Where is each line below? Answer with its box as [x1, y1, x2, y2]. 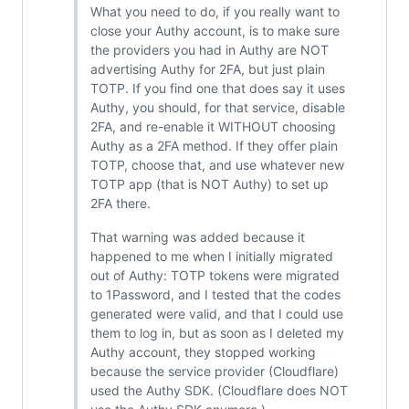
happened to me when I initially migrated [89, 248, 333, 265]
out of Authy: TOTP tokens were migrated [89, 267, 340, 284]
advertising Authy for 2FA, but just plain [89, 61, 325, 78]
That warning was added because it [89, 229, 305, 246]
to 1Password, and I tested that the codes [89, 287, 341, 303]
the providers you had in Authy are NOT [89, 42, 329, 58]
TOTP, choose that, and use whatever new [89, 157, 344, 173]
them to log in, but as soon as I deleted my [89, 325, 344, 341]
